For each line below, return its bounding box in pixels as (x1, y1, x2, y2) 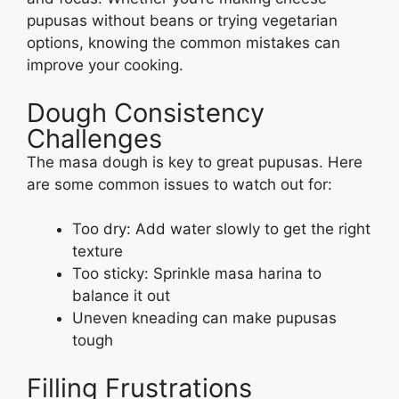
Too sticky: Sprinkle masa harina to (72, 265, 322, 283)
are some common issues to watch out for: (27, 175, 332, 193)
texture (72, 242, 123, 261)
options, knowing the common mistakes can (27, 34, 340, 53)
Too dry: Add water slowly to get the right (72, 220, 370, 239)
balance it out (72, 287, 170, 305)
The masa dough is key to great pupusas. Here (27, 152, 362, 171)
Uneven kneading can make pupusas (72, 309, 337, 328)
